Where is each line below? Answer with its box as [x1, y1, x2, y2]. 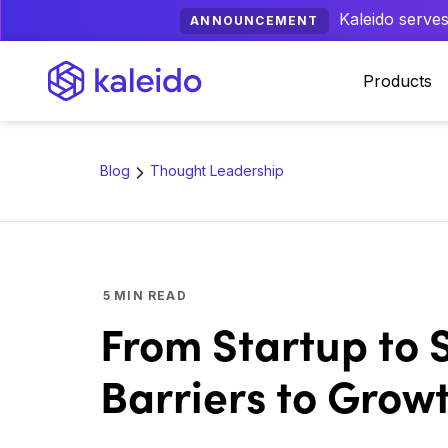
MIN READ [114, 288, 187, 303]
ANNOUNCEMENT [190, 13, 319, 28]
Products [363, 71, 432, 91]
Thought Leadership [150, 162, 284, 179]
